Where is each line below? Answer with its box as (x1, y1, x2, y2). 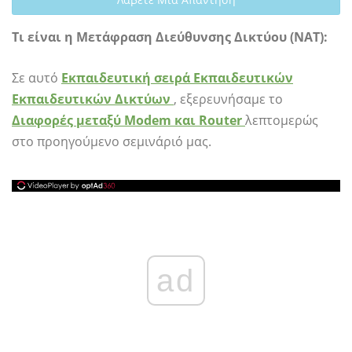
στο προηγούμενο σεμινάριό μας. (12, 133, 211, 150)
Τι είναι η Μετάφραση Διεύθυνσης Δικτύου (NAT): (12, 28, 328, 46)
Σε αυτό (12, 69, 61, 86)
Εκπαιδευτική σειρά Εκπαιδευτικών (61, 69, 293, 86)
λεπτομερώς (245, 112, 318, 129)
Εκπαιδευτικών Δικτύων (12, 90, 170, 108)
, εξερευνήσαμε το (174, 90, 283, 108)
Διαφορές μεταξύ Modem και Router (12, 112, 242, 129)
